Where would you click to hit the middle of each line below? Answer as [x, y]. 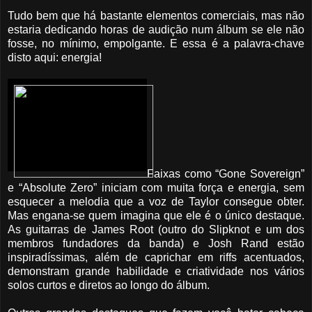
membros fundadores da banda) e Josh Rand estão [156, 243]
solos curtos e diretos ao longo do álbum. [109, 285]
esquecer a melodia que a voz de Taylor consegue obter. [156, 201]
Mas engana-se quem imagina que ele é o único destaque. [156, 215]
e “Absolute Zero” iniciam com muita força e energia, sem [156, 187]
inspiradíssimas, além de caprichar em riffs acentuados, [156, 257]
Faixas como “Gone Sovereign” [226, 173]
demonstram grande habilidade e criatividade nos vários [156, 271]
